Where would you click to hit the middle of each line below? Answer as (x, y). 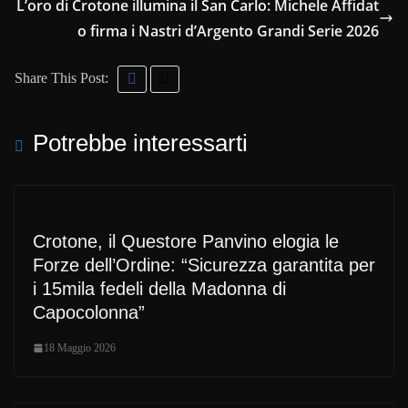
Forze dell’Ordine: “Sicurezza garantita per (204, 265)
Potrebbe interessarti (140, 143)
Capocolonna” (89, 312)
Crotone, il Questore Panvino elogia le (186, 241)
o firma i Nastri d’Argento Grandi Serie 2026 (228, 31)
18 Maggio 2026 (80, 347)
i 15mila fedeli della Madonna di (159, 288)
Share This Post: (61, 77)
